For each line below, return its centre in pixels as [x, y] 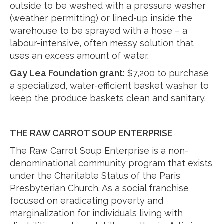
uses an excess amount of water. [79, 56]
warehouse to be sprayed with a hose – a [99, 31]
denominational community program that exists [111, 163]
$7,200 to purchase [167, 73]
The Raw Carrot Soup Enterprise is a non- [99, 151]
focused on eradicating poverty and [87, 201]
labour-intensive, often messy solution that [102, 43]
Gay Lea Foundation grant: [67, 73]
